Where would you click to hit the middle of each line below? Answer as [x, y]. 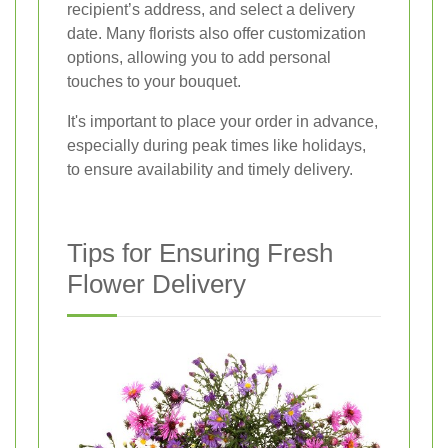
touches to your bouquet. [154, 81]
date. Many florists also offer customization [216, 33]
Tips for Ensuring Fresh [200, 252]
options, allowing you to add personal [199, 57]
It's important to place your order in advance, [222, 121]
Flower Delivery [156, 283]
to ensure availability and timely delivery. [210, 169]
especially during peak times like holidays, [216, 145]
